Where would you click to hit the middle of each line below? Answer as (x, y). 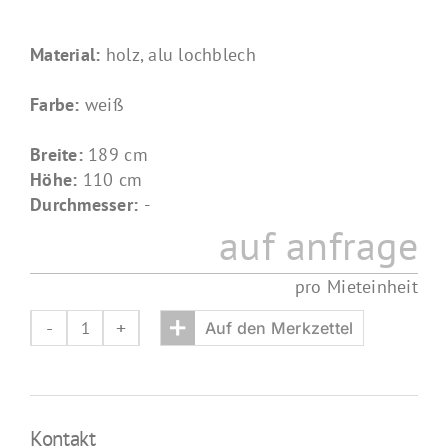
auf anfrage (318, 245)
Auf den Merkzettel (279, 327)
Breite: (59, 155)
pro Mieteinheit (356, 287)
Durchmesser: (87, 205)
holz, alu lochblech (180, 55)
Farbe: (57, 105)
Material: (68, 55)
